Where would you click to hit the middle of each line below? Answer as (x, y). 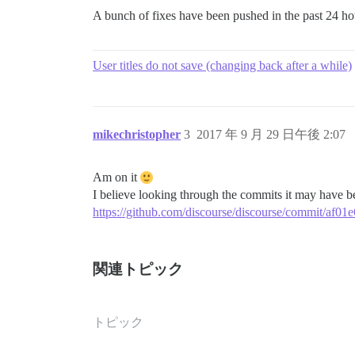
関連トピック (138, 269)
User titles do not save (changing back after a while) (222, 65)
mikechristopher (137, 134)
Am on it (116, 177)
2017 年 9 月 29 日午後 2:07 (271, 134)
